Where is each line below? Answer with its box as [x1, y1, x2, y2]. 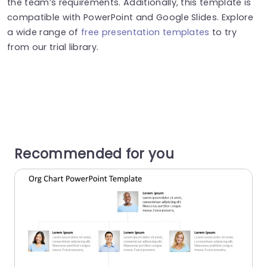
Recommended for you [14, 144, 175, 164]
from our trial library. [7, 41, 99, 53]
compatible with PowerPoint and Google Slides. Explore [7, 11, 253, 23]
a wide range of [7, 26, 79, 38]
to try [209, 26, 237, 38]
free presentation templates [78, 26, 210, 38]
